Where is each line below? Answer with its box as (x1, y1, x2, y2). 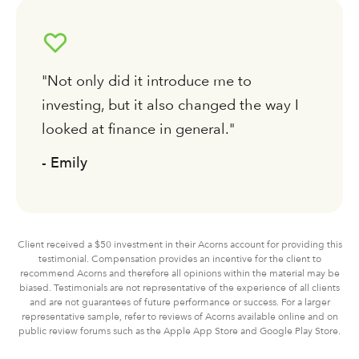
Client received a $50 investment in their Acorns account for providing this (17, 238, 342, 250)
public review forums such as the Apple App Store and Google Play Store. (18, 325, 341, 337)
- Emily (42, 153, 87, 171)
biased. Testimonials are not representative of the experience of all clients (19, 281, 340, 293)
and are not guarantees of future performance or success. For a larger (29, 296, 330, 308)
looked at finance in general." (42, 119, 235, 137)
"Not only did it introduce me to (42, 71, 252, 89)
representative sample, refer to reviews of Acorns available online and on (21, 310, 338, 322)
